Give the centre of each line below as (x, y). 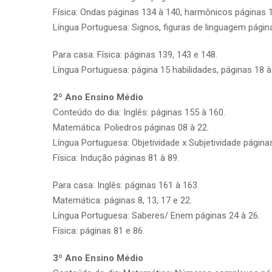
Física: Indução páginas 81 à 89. (116, 158)
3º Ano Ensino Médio (98, 258)
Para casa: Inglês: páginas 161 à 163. (126, 185)
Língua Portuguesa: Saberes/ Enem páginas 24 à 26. (156, 215)
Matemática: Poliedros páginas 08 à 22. (131, 127)
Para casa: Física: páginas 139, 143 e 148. (135, 54)
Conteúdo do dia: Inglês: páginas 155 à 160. (139, 112)
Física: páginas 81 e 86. (99, 230)
